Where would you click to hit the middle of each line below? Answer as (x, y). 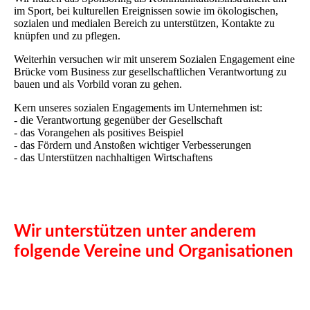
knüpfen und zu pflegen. (67, 36)
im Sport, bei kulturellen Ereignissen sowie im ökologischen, (146, 11)
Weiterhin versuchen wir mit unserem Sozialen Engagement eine (154, 60)
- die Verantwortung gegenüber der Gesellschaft (118, 120)
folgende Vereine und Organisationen (154, 252)
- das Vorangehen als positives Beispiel (99, 133)
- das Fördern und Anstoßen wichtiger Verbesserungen (133, 145)
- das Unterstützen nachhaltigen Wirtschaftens (113, 158)
